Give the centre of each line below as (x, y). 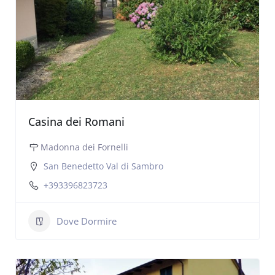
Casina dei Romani (76, 122)
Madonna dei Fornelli (84, 147)
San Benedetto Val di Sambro (103, 166)
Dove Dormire (87, 221)
